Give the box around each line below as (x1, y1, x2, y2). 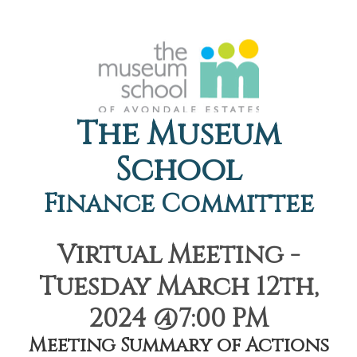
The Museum (76, 113, 280, 156)
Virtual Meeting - (57, 238, 300, 273)
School (115, 149, 242, 192)
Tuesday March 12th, (38, 270, 319, 304)
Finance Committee (43, 187, 314, 222)
